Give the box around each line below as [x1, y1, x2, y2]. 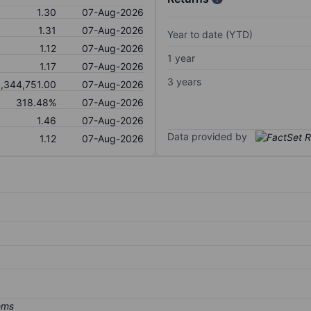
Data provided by [167, 130, 247, 142]
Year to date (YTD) [167, 28, 253, 40]
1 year [167, 51, 195, 64]
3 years [167, 75, 201, 87]
